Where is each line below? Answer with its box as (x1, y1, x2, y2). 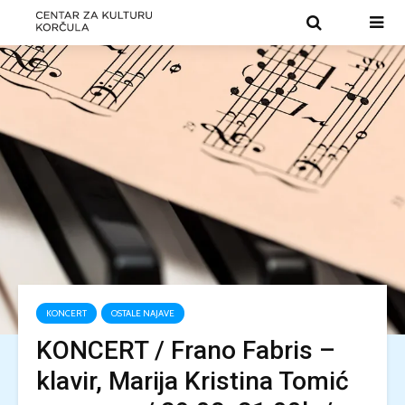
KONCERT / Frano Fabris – (36, 335, 335, 365)
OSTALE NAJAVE (111, 307, 174, 319)
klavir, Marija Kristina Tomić (36, 366, 349, 396)
